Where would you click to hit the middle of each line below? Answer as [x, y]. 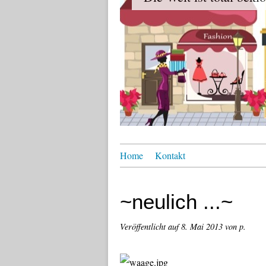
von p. [235, 227]
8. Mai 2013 [203, 227]
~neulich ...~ [176, 202]
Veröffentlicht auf [151, 227]
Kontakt [170, 155]
